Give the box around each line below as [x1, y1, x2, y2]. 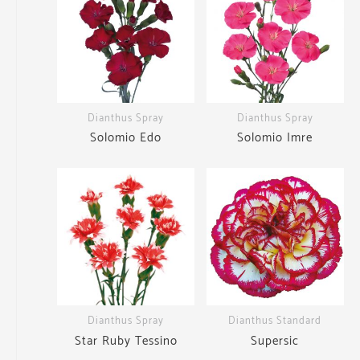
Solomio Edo [90, 128, 162, 149]
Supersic [251, 330, 300, 351]
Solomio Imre [237, 128, 313, 149]
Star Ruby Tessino [74, 330, 178, 351]
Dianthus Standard [228, 313, 322, 330]
